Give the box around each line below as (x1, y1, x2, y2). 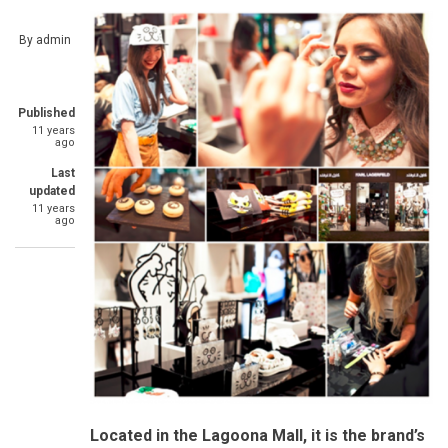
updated (29, 184, 75, 198)
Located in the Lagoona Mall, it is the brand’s (90, 425, 425, 445)
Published (18, 106, 75, 120)
